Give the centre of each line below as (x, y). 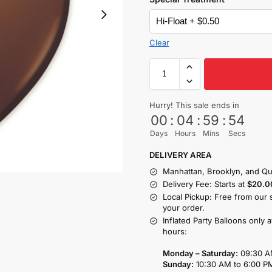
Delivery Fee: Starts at (205, 184)
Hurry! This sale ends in (194, 105)
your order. (183, 208)
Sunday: (178, 264)
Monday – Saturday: (200, 253)
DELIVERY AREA (180, 155)
